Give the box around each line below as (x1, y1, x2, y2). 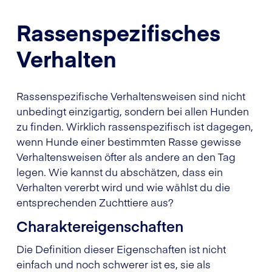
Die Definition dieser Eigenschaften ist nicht (16, 241, 226, 256)
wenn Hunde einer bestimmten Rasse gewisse (16, 134, 241, 149)
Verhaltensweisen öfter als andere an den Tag (16, 149, 236, 164)
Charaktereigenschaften (16, 215, 183, 236)
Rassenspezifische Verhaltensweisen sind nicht (16, 88, 245, 103)
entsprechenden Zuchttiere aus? (16, 194, 174, 209)
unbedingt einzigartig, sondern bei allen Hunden (16, 103, 249, 118)
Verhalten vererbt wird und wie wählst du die (16, 179, 230, 194)
